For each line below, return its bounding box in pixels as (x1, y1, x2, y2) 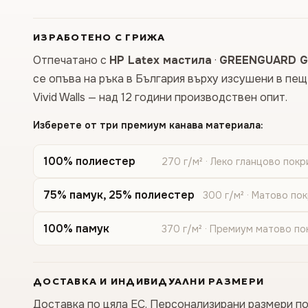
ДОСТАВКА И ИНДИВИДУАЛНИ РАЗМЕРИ (33, 275, 265, 287)
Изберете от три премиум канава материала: (33, 119, 263, 131)
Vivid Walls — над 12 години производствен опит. (33, 90, 287, 104)
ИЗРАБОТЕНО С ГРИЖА (33, 31, 166, 43)
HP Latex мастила (109, 53, 212, 67)
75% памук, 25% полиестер (43, 188, 195, 202)
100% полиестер (43, 154, 135, 168)
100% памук (43, 221, 109, 236)
